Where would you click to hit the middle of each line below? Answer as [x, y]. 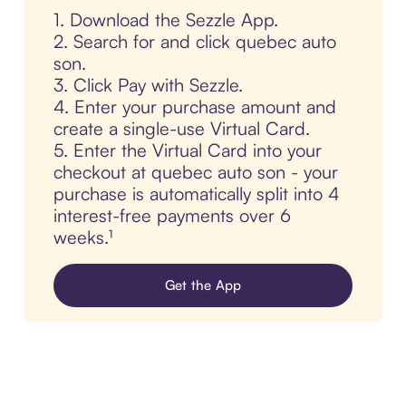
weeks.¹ [82, 237]
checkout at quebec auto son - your [195, 172]
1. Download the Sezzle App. [165, 20]
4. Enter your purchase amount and [194, 107]
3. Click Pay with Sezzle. [148, 85]
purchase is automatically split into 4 [196, 194]
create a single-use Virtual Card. [181, 129]
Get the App [203, 285]
